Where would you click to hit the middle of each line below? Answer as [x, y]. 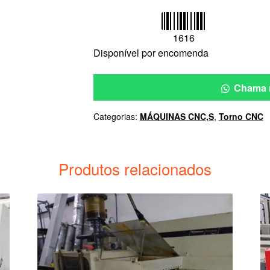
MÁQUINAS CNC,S [177, 117]
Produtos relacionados [135, 168]
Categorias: [116, 117]
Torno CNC [241, 117]
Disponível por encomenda [151, 53]
